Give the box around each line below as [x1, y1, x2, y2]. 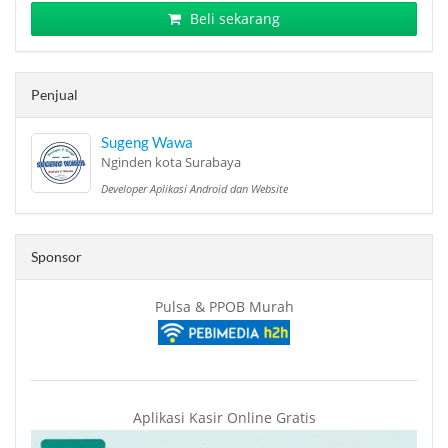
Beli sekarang [186, 9, 280, 28]
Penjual [31, 86, 78, 103]
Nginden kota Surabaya [101, 154, 241, 171]
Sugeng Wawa [101, 133, 193, 151]
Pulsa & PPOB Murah [154, 297, 294, 316]
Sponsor [31, 248, 82, 265]
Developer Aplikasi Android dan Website [101, 182, 288, 196]
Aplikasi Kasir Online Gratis [132, 407, 316, 427]
